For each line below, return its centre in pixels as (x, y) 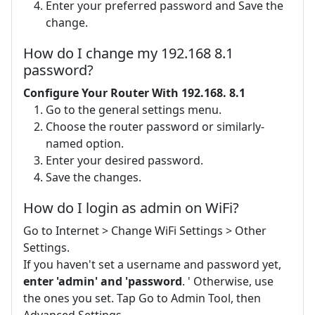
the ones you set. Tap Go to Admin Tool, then (142, 298)
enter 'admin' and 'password (103, 281)
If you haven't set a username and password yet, (152, 264)
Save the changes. (94, 177)
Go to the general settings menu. (134, 109)
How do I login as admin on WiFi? (131, 207)
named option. (85, 143)
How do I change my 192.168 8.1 (128, 53)
